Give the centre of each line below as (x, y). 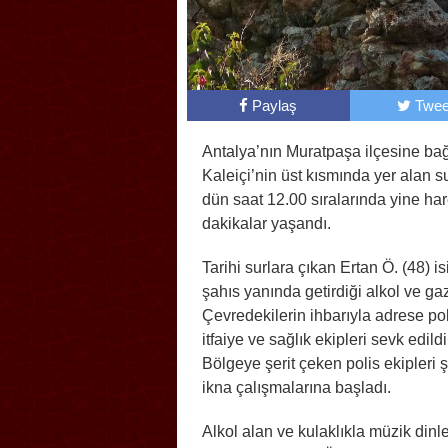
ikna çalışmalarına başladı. (298, 388)
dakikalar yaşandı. (268, 224)
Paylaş (275, 106)
